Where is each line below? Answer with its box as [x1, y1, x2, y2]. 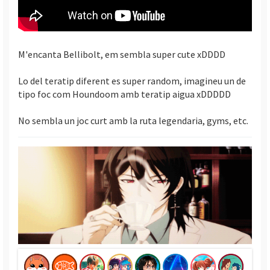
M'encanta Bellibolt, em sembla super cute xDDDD [18, 48, 225, 61]
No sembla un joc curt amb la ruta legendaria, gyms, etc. [18, 115, 248, 127]
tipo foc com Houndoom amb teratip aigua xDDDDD [18, 88, 231, 101]
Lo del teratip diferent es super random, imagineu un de [18, 75, 246, 87]
